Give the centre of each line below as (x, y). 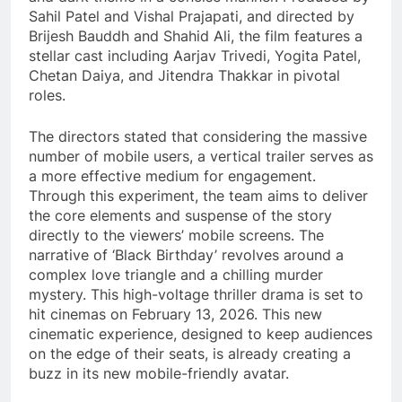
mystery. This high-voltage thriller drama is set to (196, 295)
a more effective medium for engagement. (172, 176)
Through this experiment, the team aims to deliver (198, 196)
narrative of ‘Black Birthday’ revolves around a (186, 255)
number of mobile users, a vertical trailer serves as (201, 157)
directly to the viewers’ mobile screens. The (176, 236)
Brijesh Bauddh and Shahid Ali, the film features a (196, 36)
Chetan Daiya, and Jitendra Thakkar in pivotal (184, 76)
